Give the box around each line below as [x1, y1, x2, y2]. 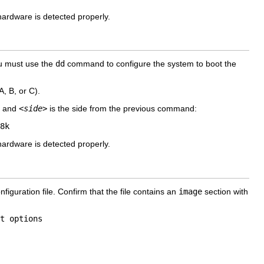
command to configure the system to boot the [65, 59, 236, 69]
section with [202, 186, 248, 196]
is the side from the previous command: [47, 104, 197, 114]
